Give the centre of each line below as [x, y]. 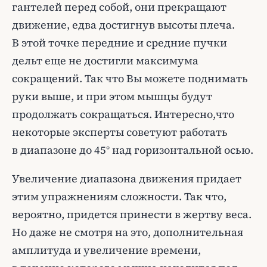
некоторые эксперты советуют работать [120, 132]
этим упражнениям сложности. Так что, [119, 196]
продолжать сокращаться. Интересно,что [123, 114]
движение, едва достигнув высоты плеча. [123, 25]
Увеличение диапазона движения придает [127, 178]
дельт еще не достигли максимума [105, 60]
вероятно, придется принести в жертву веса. [132, 214]
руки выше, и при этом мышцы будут [112, 96]
